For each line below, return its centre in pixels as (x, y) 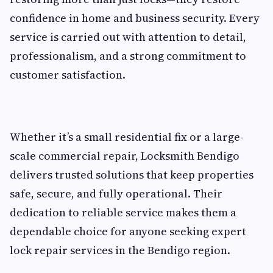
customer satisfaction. (68, 74)
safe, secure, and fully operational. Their (116, 193)
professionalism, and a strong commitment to (128, 55)
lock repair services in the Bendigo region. (120, 250)
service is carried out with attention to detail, (128, 37)
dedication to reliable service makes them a (123, 212)
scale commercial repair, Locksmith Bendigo (125, 155)
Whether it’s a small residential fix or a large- (127, 136)
